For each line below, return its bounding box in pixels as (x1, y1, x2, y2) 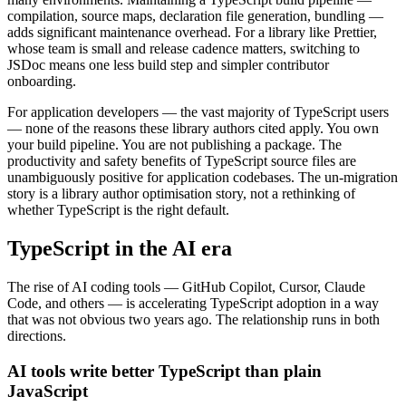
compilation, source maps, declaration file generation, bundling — (7, 8, 383, 24)
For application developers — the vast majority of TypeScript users (7, 104, 389, 121)
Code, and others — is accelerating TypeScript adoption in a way (7, 295, 379, 312)
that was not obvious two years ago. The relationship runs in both (7, 312, 380, 328)
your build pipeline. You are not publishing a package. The (7, 137, 342, 153)
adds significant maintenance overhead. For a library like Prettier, (7, 24, 377, 41)
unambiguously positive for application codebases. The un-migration (7, 169, 398, 186)
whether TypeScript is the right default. (7, 202, 229, 218)
